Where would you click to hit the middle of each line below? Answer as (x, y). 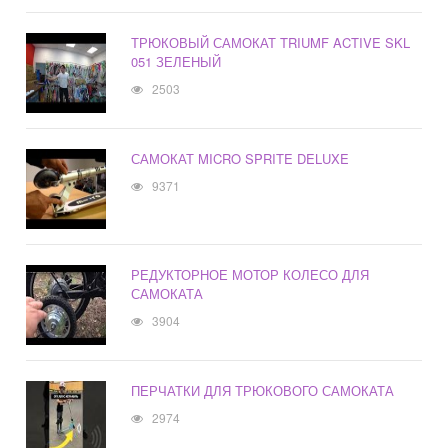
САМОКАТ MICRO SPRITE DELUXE (240, 159)
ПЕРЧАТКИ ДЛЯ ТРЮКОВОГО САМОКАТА (263, 391)
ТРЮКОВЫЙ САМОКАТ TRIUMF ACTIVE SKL (271, 43)
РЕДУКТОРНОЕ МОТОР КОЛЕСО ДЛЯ (250, 275)
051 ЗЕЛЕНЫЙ (176, 62)
